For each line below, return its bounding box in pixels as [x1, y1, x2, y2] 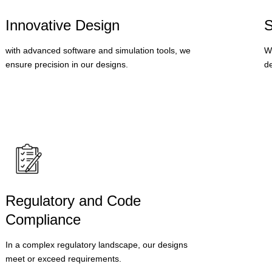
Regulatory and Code [5, 192, 141, 209]
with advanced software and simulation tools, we [5, 46, 191, 56]
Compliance [5, 211, 81, 228]
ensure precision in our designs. [5, 59, 128, 70]
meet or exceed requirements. [5, 253, 121, 263]
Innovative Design [5, 17, 120, 34]
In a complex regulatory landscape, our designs [5, 239, 188, 250]
